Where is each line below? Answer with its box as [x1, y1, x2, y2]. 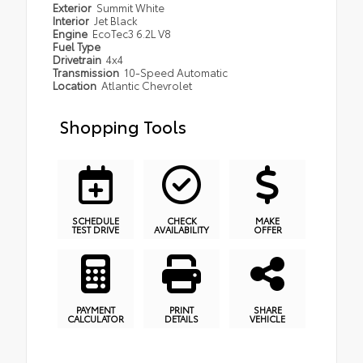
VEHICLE [250, 312, 285, 326]
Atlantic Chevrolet [101, 77, 193, 92]
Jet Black [94, 12, 139, 28]
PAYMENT [76, 303, 115, 317]
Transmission [53, 64, 122, 79]
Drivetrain [53, 51, 104, 66]
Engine [53, 25, 90, 41]
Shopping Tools [59, 113, 186, 138]
